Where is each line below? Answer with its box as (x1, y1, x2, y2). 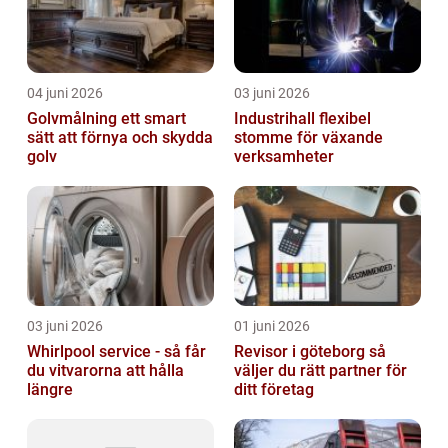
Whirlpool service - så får (27, 342, 206, 362)
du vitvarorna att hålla (27, 361, 184, 381)
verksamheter (234, 147, 334, 167)
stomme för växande (234, 128, 383, 148)
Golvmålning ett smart (27, 109, 121, 129)
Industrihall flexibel (234, 109, 319, 129)
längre (27, 380, 73, 400)
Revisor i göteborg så (234, 342, 369, 362)
